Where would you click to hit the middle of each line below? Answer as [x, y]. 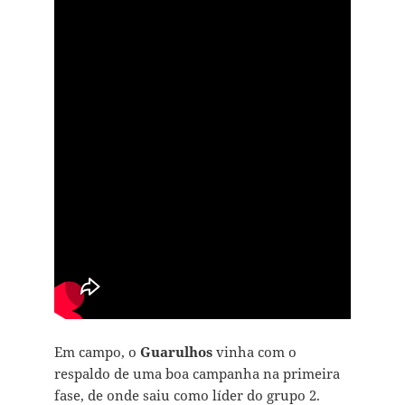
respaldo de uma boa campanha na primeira [197, 374]
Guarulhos [176, 352]
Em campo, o [97, 352]
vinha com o [254, 352]
